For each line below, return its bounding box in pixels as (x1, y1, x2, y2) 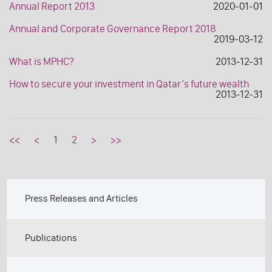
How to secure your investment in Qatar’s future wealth (9, 78, 249, 90)
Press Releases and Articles (25, 192, 138, 205)
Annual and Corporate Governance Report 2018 (9, 22, 216, 35)
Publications (25, 232, 78, 244)
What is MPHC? (9, 55, 74, 68)
